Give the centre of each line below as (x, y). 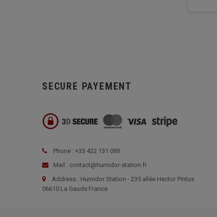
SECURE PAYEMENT (87, 86)
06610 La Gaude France (75, 189)
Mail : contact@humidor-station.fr (99, 165)
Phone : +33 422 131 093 (86, 151)
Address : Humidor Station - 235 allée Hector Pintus (123, 179)
